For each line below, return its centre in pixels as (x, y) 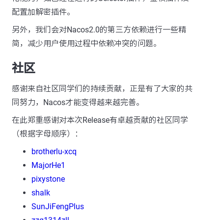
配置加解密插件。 (43, 12)
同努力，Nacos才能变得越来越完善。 (78, 102)
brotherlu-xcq (54, 151)
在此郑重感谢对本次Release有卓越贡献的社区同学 (100, 120)
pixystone (48, 179)
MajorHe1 (48, 165)
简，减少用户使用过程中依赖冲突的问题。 (86, 43)
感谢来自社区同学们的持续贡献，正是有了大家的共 (102, 89)
